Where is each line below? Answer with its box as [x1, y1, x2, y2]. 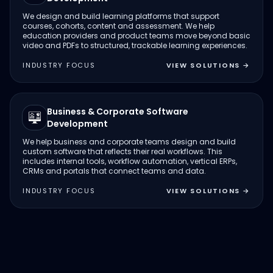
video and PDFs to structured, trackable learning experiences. [23, 40, 247, 51]
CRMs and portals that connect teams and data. [23, 166, 206, 176]
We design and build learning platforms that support [23, 11, 219, 21]
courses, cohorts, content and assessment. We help [23, 21, 214, 31]
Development [47, 118, 108, 130]
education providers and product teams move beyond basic [23, 30, 250, 41]
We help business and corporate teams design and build [23, 136, 236, 147]
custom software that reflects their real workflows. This [23, 146, 222, 157]
